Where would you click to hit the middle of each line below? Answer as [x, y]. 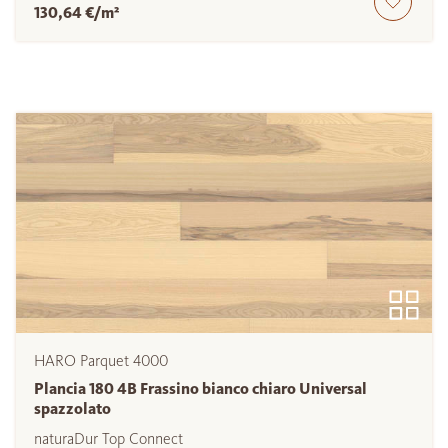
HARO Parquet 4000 [101, 360]
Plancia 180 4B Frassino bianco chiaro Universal [200, 388]
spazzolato [72, 408]
